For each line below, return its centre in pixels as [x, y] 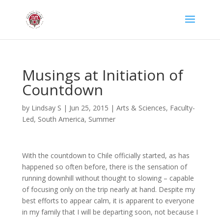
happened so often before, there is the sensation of [104, 167]
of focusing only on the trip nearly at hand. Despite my [108, 189]
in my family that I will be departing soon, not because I [110, 212]
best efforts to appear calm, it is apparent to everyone [108, 201]
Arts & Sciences [141, 108]
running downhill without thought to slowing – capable [108, 178]
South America [61, 119]
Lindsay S [46, 108]
